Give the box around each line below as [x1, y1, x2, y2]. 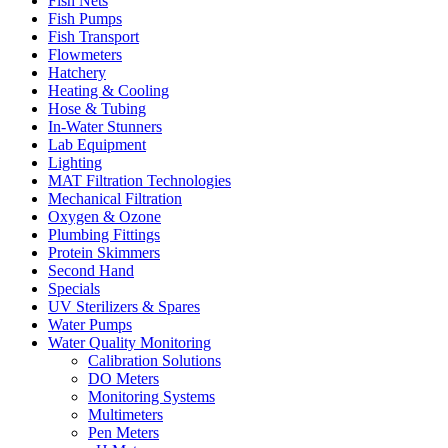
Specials [48, 279, 100, 297]
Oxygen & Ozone [48, 207, 161, 225]
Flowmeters [48, 45, 122, 63]
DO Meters [88, 369, 159, 387]
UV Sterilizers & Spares [48, 297, 200, 315]
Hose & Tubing [48, 99, 146, 117]
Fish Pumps [48, 9, 122, 27]
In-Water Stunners [48, 117, 162, 135]
